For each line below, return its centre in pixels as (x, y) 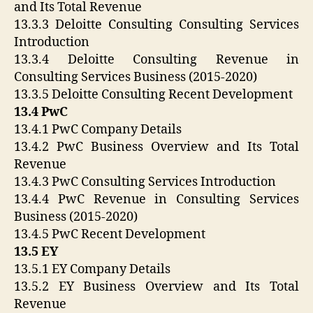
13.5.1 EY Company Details (92, 270)
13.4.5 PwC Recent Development (110, 235)
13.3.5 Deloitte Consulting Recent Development (153, 95)
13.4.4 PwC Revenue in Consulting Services (156, 200)
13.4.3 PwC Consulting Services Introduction (145, 182)
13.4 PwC (41, 112)
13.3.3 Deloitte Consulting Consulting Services (156, 25)
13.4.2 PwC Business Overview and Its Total (156, 147)
